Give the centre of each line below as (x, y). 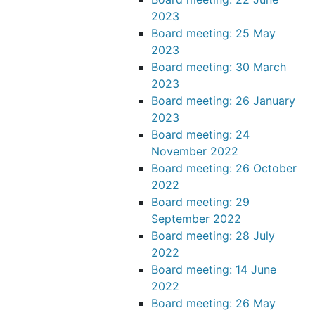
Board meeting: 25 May (213, 33)
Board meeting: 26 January (223, 101)
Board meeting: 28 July (213, 236)
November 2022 (195, 151)
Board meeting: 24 (200, 134)
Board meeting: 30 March (219, 67)
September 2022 (196, 219)
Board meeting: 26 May (213, 303)
